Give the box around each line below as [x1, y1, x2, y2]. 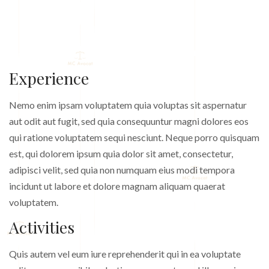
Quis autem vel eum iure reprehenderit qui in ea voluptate [9, 248, 241, 259]
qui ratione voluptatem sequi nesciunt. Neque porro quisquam [9, 131, 259, 143]
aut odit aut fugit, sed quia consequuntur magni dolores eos [9, 115, 249, 127]
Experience [9, 67, 89, 89]
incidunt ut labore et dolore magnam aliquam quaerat [9, 180, 225, 192]
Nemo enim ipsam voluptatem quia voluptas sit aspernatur [9, 99, 247, 110]
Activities [9, 216, 74, 238]
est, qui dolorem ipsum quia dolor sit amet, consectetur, [9, 148, 233, 159]
